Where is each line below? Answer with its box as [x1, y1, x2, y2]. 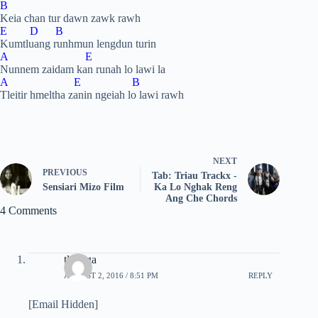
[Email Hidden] [28, 298, 98, 310]
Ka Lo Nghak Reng [154, 182, 238, 192]
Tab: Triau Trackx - [152, 170, 238, 181]
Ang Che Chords [165, 193, 238, 204]
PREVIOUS [43, 168, 87, 177]
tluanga [64, 253, 97, 265]
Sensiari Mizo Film [43, 182, 124, 192]
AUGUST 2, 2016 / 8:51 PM [64, 270, 158, 280]
